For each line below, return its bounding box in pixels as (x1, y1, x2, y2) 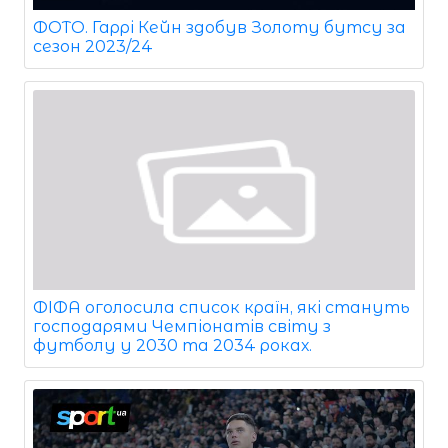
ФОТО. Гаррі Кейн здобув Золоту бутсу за (33, 17, 406, 37)
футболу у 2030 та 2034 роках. (33, 335, 312, 355)
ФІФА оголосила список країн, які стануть (33, 297, 410, 317)
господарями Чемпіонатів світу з (33, 316, 331, 336)
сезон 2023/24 (33, 36, 153, 56)
